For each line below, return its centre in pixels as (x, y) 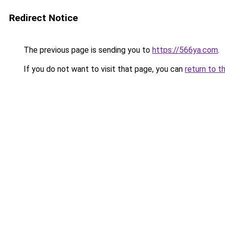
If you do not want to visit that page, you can (103, 69)
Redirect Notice (43, 18)
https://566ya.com (185, 50)
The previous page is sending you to (87, 50)
